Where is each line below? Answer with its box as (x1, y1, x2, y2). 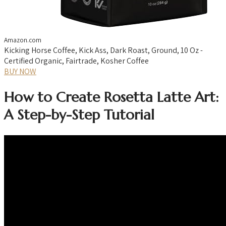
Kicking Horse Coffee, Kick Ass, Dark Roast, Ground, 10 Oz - (4, 44, 203, 55)
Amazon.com (4, 35, 41, 44)
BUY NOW (4, 66, 36, 77)
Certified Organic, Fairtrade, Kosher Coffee (4, 55, 149, 66)
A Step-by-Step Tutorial (4, 106, 154, 124)
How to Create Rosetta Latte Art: (4, 88, 219, 106)
